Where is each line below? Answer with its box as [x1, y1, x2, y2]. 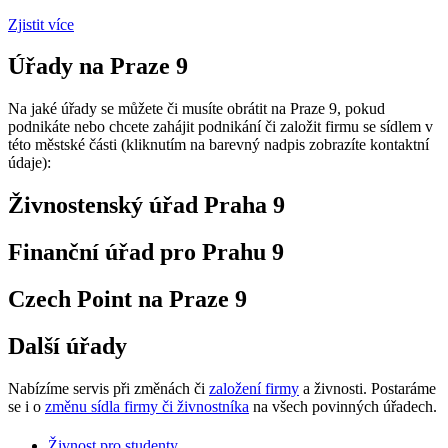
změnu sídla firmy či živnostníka [45, 397, 249, 415]
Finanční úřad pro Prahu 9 [8, 239, 284, 266]
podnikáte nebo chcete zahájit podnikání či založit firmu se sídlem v [8, 118, 433, 136]
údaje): [8, 154, 51, 172]
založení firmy [209, 379, 299, 397]
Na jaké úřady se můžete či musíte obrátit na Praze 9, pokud [8, 100, 385, 118]
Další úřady [8, 332, 127, 359]
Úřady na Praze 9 [8, 53, 188, 80]
